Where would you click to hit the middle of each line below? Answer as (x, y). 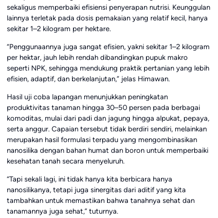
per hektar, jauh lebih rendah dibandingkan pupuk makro (97, 58)
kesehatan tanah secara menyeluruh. (65, 161)
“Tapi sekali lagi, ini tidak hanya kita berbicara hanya (89, 179)
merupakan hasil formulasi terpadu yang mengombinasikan (102, 140)
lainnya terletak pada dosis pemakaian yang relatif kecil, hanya (107, 18)
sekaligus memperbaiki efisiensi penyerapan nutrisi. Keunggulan (108, 8)
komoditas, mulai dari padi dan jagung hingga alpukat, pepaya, (108, 118)
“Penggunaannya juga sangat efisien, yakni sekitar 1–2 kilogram (108, 47)
